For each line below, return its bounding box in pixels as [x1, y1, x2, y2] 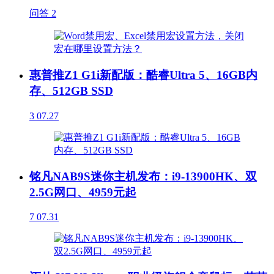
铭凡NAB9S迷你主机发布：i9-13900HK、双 [29, 169, 257, 183]
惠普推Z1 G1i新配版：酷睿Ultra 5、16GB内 [29, 68, 257, 82]
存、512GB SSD [29, 84, 113, 98]
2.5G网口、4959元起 [29, 185, 136, 199]
